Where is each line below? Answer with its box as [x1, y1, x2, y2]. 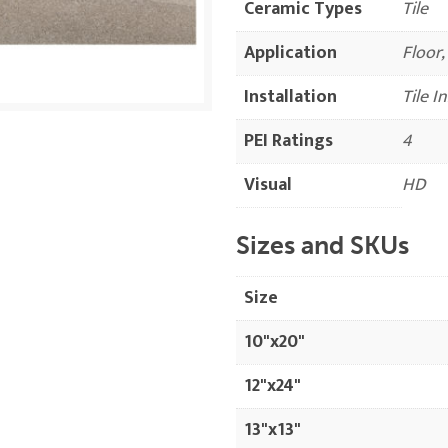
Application [243, 38, 337, 68]
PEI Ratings [243, 126, 333, 156]
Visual [243, 170, 292, 200]
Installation [243, 82, 337, 112]
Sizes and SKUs [235, 229, 409, 261]
